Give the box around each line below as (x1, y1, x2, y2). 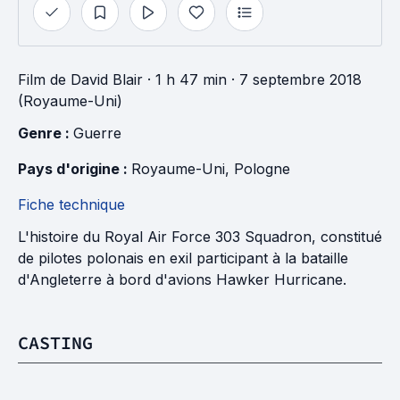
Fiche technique (18, 196, 125, 213)
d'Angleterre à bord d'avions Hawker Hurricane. (18, 271, 346, 288)
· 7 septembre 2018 (227, 71, 362, 88)
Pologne (234, 160, 290, 178)
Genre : (18, 124, 73, 142)
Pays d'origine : (18, 160, 131, 178)
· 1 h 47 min (143, 71, 227, 88)
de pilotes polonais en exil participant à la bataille (18, 249, 348, 267)
